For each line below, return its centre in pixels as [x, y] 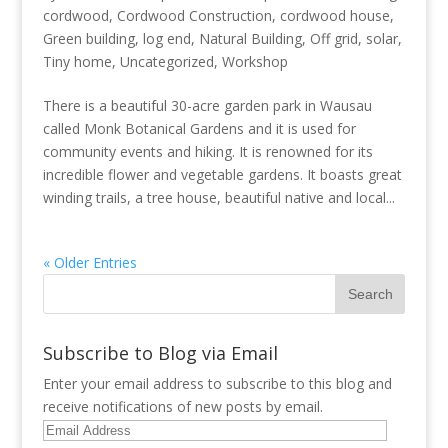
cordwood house [334, 15]
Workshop [254, 61]
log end [166, 38]
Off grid [333, 38]
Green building [88, 38]
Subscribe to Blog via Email [160, 352]
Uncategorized [166, 61]
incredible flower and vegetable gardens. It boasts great [222, 174]
